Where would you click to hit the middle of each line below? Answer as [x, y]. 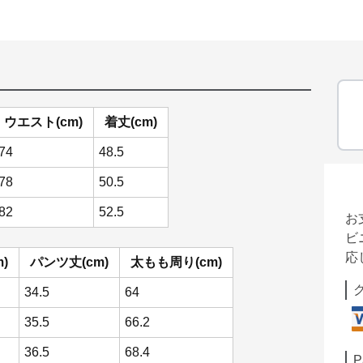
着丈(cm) [131, 122]
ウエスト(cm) [43, 122]
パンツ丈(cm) [69, 262]
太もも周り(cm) [176, 262]
